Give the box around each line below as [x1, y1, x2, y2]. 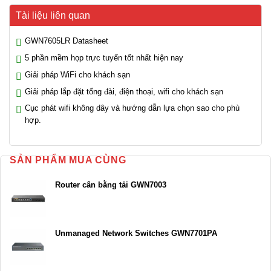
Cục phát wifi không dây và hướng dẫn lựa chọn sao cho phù [25, 103, 240, 113]
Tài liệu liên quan [16, 10, 90, 21]
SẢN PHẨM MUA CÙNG [10, 155, 126, 166]
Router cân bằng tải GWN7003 [55, 180, 166, 190]
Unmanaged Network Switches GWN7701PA [55, 229, 217, 238]
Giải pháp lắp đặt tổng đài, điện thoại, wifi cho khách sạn [25, 87, 223, 96]
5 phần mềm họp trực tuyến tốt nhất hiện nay [25, 53, 183, 62]
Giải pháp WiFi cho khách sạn [25, 70, 130, 79]
